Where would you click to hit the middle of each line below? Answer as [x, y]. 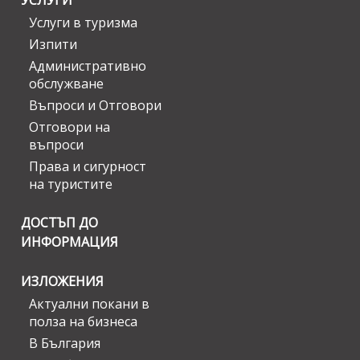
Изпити [53, 45]
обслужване [66, 84]
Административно [88, 66]
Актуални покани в [89, 304]
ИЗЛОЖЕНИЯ [62, 282]
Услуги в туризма [83, 23]
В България [65, 344]
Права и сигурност [88, 167]
